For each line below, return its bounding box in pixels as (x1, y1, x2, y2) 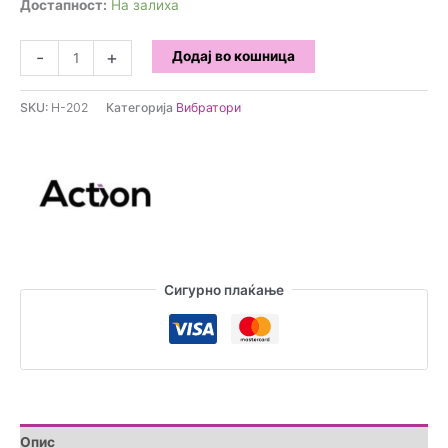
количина (19, 130, 82, 147)
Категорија (106, 99, 176, 115)
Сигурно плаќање (164, 281, 284, 298)
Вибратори (176, 99, 241, 115)
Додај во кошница (171, 48, 295, 65)
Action (19, 42, 60, 59)
